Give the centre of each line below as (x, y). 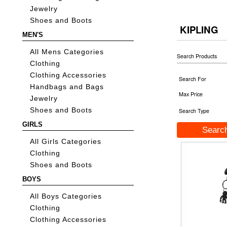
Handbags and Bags (67, 87)
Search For (193, 79)
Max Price (191, 94)
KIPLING (199, 29)
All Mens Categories (67, 52)
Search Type (194, 110)
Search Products (197, 56)
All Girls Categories (66, 142)
